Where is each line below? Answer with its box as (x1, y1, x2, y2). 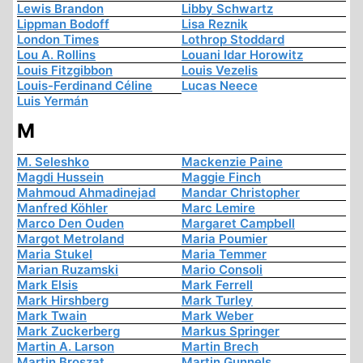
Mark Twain (17, 308, 87, 324)
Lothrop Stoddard (181, 32, 284, 48)
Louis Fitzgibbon (17, 62, 113, 79)
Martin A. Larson (17, 339, 114, 355)
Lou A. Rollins (17, 47, 96, 63)
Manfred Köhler (17, 200, 108, 216)
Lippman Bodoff (17, 16, 109, 32)
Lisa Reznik (181, 16, 248, 32)
